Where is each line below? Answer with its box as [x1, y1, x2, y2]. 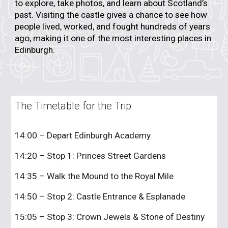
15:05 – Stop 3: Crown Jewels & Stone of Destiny [15, 212, 207, 222]
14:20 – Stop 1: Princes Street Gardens [15, 151, 168, 161]
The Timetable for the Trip [15, 100, 132, 112]
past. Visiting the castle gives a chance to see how [15, 9, 208, 20]
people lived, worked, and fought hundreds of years [15, 21, 211, 32]
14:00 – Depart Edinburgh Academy [15, 130, 153, 140]
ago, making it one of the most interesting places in [15, 33, 212, 43]
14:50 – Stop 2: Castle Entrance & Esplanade [15, 191, 188, 202]
